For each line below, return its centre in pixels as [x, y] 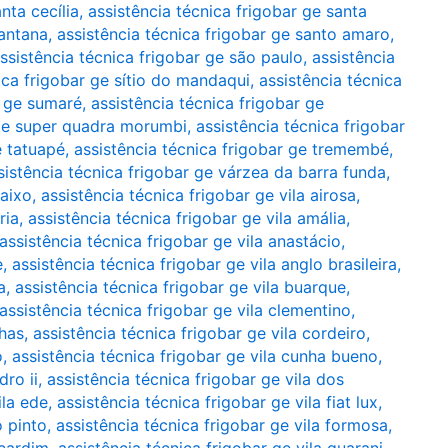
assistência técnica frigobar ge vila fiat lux [217, 402]
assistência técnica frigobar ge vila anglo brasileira [204, 264]
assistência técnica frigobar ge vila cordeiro [199, 333]
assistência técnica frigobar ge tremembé [231, 149]
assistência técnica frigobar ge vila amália [187, 218]
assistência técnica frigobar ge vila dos [195, 379]
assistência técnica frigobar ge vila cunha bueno [195, 356]
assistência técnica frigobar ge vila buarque [180, 287]
